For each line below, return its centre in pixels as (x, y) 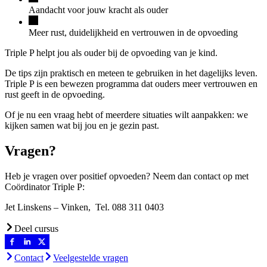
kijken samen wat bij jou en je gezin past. (82, 126)
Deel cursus (36, 229)
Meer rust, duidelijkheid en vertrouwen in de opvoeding (133, 33)
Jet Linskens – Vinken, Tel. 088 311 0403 (84, 207)
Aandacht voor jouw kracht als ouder (98, 10)
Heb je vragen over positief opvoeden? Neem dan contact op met (127, 176)
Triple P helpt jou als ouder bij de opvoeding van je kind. (111, 53)
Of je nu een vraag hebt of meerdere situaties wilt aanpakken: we (126, 115)
